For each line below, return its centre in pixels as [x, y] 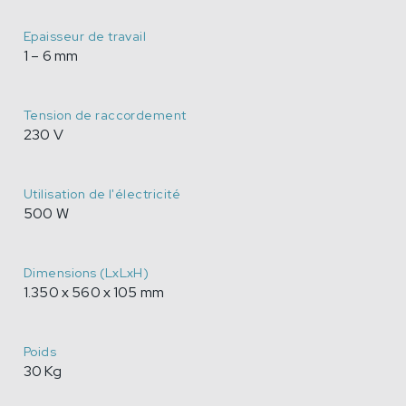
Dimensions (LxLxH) [87, 272]
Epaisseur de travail [85, 36]
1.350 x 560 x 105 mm [94, 292]
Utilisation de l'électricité [102, 193]
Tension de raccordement [105, 115]
